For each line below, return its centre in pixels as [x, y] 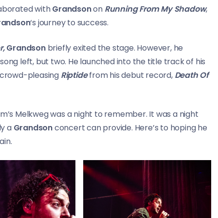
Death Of [192, 75]
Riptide [74, 75]
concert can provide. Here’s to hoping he [130, 128]
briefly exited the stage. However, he [114, 48]
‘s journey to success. [70, 23]
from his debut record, [131, 75]
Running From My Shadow [155, 9]
